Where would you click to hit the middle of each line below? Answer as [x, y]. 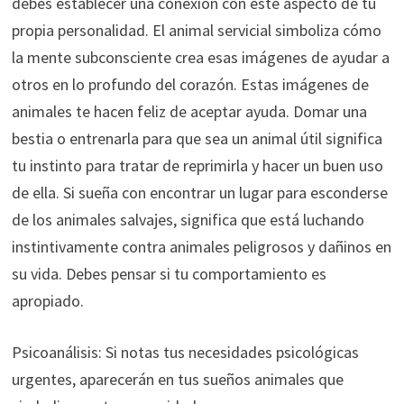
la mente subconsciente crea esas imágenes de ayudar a [200, 57]
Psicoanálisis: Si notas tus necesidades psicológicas [185, 352]
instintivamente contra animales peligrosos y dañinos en [201, 246]
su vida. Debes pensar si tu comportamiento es [169, 273]
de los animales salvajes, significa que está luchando [188, 219]
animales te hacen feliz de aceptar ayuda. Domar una [189, 111]
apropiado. [47, 300]
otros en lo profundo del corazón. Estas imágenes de [190, 84]
